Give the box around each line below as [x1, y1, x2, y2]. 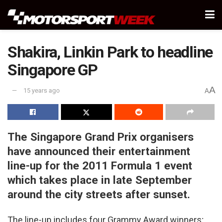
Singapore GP [7, 60, 98, 79]
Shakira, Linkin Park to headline [7, 43, 213, 61]
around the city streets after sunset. [7, 187, 190, 201]
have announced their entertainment [7, 144, 190, 158]
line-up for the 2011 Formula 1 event [7, 159, 192, 172]
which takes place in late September [7, 173, 192, 186]
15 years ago [23, 87, 60, 95]
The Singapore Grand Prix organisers [7, 130, 194, 143]
